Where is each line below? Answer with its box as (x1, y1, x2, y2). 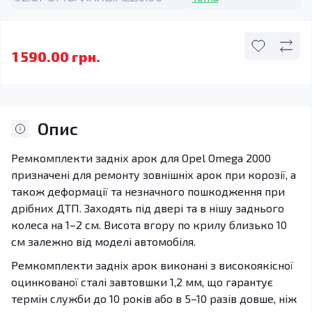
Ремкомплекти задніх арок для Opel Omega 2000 (11, 151, 271, 164)
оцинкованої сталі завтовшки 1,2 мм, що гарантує (11, 275, 273, 288)
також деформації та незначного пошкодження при (11, 185, 285, 198)
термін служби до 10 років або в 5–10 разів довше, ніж (11, 292, 297, 305)
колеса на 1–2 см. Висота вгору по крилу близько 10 (11, 218, 287, 231)
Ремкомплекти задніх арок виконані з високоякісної (11, 258, 293, 272)
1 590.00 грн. (12, 48, 100, 65)
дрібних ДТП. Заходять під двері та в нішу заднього (11, 201, 284, 214)
